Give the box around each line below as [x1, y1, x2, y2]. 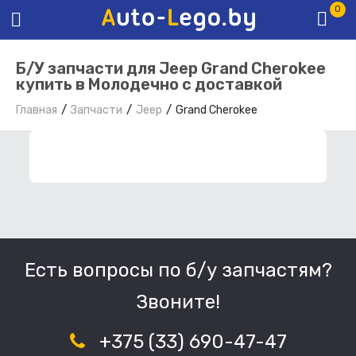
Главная [16, 103, 57, 118]
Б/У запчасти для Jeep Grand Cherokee [16, 59, 326, 79]
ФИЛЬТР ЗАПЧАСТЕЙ [64, 149, 207, 164]
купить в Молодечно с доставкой [16, 75, 282, 95]
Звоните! [136, 291, 220, 314]
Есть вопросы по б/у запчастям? [24, 259, 332, 282]
